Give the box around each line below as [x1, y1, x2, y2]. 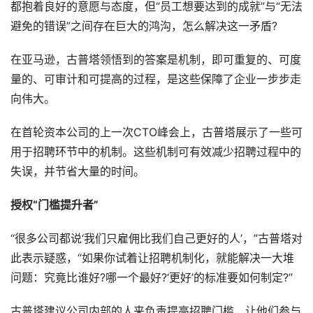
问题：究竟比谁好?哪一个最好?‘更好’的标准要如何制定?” [10, 271, 293, 285]
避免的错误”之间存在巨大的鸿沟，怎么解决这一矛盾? [10, 20, 277, 34]
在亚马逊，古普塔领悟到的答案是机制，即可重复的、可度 [10, 53, 301, 67]
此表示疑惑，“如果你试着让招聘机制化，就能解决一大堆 [10, 252, 294, 265]
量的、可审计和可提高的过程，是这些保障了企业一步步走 [10, 73, 301, 87]
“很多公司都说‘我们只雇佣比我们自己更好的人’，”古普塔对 [10, 232, 303, 246]
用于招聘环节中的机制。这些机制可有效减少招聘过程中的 [10, 145, 301, 159]
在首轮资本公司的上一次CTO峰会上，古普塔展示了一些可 [10, 126, 303, 140]
